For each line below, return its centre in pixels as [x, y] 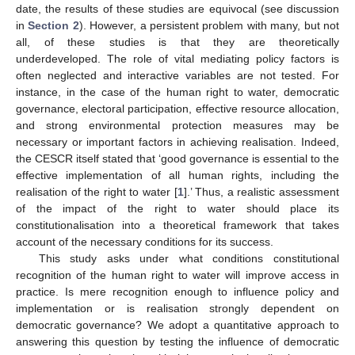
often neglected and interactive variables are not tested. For [177, 75]
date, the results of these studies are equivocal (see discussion [177, 8]
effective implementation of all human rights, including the [177, 175]
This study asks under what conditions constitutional [189, 258]
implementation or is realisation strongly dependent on [177, 308]
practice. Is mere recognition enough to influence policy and [177, 291]
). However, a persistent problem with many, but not [209, 25]
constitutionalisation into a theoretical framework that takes [177, 225]
